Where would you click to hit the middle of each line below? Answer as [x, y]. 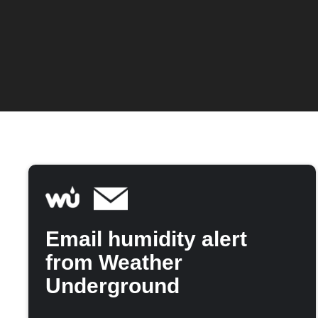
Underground [113, 286]
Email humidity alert [146, 239]
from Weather [114, 263]
